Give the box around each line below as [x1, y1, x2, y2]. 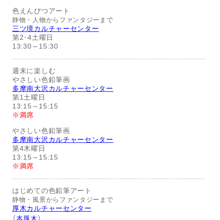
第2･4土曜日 [12, 33, 54, 42]
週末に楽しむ [12, 67, 56, 75]
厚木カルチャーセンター [12, 204, 92, 213]
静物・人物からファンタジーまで [12, 17, 113, 24]
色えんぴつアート [12, 7, 70, 15]
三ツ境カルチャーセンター [12, 25, 99, 33]
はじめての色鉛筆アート [12, 187, 92, 195]
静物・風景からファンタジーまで [12, 196, 113, 204]
